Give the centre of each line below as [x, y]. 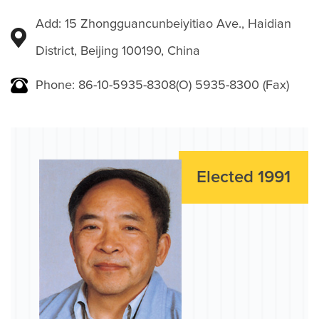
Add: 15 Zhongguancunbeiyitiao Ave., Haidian [163, 25]
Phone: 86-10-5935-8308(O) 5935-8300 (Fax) [162, 86]
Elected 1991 [244, 178]
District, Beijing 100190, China [118, 52]
